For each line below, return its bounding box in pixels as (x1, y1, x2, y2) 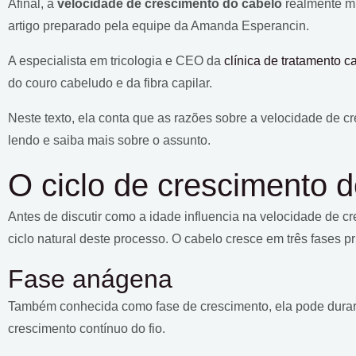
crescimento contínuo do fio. (8, 321, 165, 335)
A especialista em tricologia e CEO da (8, 53, 224, 68)
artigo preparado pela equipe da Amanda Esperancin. (8, 18, 309, 33)
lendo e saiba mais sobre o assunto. (8, 133, 211, 147)
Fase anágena (8, 264, 180, 293)
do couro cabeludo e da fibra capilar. (8, 75, 215, 90)
